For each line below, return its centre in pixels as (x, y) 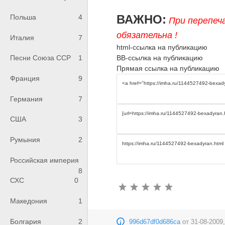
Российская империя (44, 160)
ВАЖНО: (142, 19)
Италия (22, 37)
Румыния (25, 140)
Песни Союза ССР (40, 58)
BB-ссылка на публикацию (160, 58)
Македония (29, 201)
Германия (26, 99)
